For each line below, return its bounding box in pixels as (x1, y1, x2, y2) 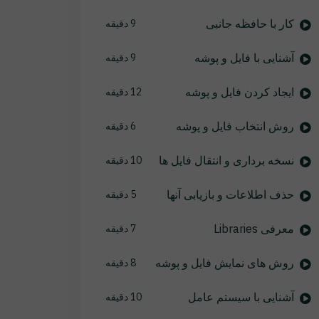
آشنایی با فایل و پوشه (194, 51, 294, 65)
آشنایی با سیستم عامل (187, 290, 294, 304)
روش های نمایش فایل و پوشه (155, 256, 294, 270)
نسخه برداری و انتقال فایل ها (158, 153, 294, 167)
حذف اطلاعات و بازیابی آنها (166, 187, 294, 202)
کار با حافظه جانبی (205, 16, 294, 31)
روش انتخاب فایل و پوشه (175, 119, 294, 133)
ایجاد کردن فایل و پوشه (184, 85, 294, 99)
